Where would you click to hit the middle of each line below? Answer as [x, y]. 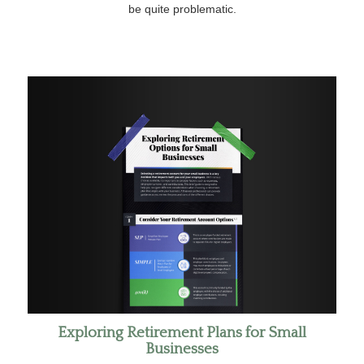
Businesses [182, 349]
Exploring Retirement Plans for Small [182, 332]
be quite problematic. [182, 9]
